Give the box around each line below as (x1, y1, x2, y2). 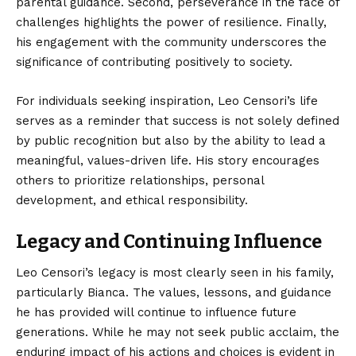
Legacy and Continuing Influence (16, 230, 322, 253)
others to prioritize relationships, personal (16, 172, 264, 188)
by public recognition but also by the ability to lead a (16, 133, 326, 148)
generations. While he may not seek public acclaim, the (16, 324, 339, 339)
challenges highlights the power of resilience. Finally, (16, 14, 327, 29)
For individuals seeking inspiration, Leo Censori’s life (16, 93, 318, 108)
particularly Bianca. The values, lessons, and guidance (16, 284, 331, 300)
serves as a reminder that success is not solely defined (16, 113, 339, 128)
